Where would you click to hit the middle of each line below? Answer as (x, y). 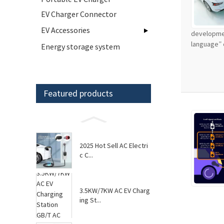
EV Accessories (65, 30)
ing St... (90, 200)
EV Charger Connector (79, 14)
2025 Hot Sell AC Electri (114, 145)
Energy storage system (80, 46)
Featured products (78, 93)
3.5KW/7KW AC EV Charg (115, 190)
